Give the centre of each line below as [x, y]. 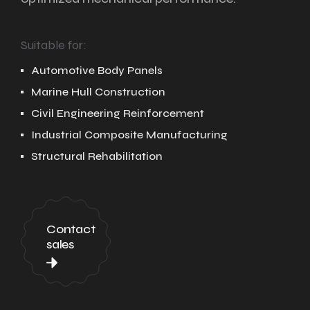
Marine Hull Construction [98, 92]
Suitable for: [54, 45]
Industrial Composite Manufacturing [129, 135]
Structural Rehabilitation [97, 156]
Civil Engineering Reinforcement [118, 113]
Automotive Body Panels [97, 70]
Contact [71, 229]
